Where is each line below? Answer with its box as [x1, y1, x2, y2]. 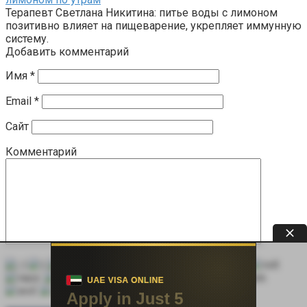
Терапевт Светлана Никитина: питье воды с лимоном [5, 5, 278, 19]
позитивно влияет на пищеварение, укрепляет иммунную [5, 19, 302, 32]
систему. [5, 32, 49, 45]
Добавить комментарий [5, 45, 129, 58]
